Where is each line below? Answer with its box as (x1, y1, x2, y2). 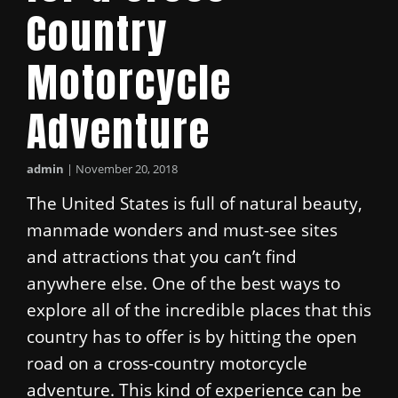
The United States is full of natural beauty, (27, 191, 362, 214)
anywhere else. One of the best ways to (27, 271, 340, 294)
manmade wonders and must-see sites (27, 218, 338, 241)
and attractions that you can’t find (27, 244, 297, 267)
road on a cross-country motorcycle (27, 351, 307, 374)
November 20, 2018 (76, 160, 178, 177)
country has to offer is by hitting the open (27, 324, 357, 347)
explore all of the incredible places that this (27, 298, 371, 321)
